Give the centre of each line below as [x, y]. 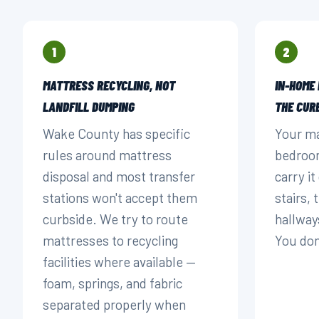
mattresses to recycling [110, 240]
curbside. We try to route [115, 219]
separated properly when [114, 304]
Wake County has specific [116, 134]
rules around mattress [107, 155]
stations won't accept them [120, 198]
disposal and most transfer [119, 176]
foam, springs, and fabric [113, 283]
